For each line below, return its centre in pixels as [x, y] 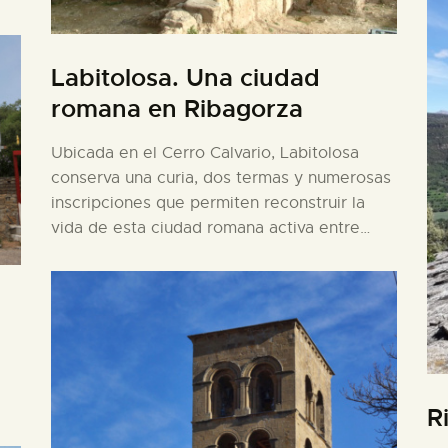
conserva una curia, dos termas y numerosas [220, 177]
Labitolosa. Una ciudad [185, 77]
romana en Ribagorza [176, 108]
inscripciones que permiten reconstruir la [207, 202]
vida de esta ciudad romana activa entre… [210, 227]
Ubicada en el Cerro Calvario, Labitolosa [204, 152]
